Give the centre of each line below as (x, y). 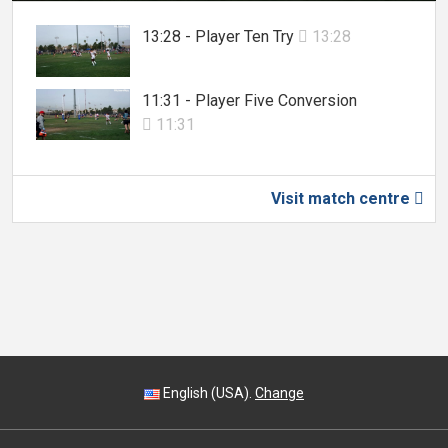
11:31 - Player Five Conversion (249, 100)
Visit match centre (342, 199)
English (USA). (207, 393)
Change (279, 393)
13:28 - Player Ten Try (220, 36)
